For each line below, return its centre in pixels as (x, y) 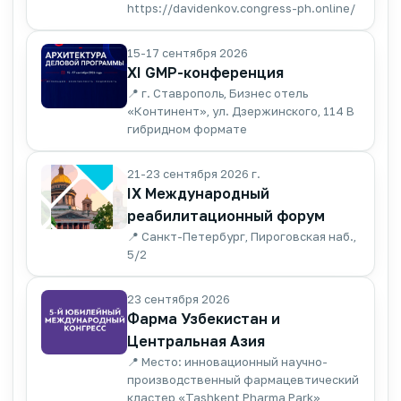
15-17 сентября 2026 (188, 52)
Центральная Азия (196, 341)
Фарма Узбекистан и (204, 318)
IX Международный (198, 193)
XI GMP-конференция (205, 72)
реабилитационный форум (226, 215)
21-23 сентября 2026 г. (194, 173)
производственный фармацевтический (243, 379)
